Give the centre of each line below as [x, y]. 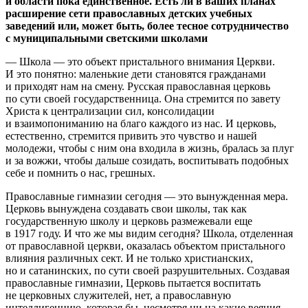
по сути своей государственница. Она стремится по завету [143, 98]
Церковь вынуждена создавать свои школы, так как [126, 208]
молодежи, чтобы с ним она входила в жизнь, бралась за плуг [150, 148]
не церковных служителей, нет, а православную [118, 295]
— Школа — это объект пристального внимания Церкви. [140, 61]
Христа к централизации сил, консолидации [110, 111]
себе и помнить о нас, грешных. [80, 173]
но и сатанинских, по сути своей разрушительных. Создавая [147, 270]
